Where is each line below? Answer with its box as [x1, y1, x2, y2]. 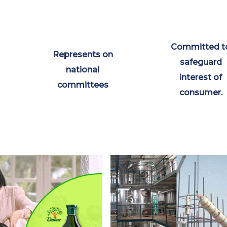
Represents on [52, 49, 113, 59]
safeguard [179, 57, 222, 67]
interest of [179, 72, 222, 82]
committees [57, 80, 108, 90]
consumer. [179, 87, 222, 97]
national [66, 64, 100, 74]
